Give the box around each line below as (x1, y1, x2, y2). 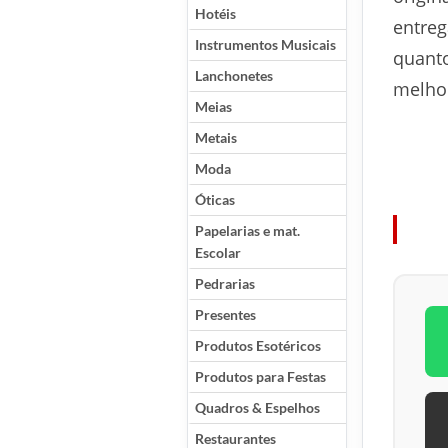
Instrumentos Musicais (195, 36, 336, 53)
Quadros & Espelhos (195, 399, 320, 416)
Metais (195, 129, 237, 146)
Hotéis (195, 5, 236, 22)
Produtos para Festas (195, 368, 326, 385)
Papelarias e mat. (195, 222, 300, 239)
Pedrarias (195, 275, 255, 292)
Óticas (195, 191, 235, 208)
